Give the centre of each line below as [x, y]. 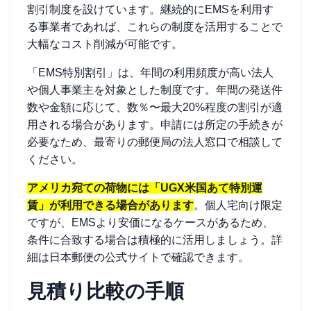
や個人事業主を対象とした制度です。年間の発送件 [155, 90]
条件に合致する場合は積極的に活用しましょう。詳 [155, 240]
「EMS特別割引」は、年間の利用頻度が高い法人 [150, 73]
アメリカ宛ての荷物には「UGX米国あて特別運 [145, 188]
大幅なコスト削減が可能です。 [105, 44]
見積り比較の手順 [106, 291]
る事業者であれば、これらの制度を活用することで [155, 27]
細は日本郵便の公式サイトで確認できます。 [138, 257]
